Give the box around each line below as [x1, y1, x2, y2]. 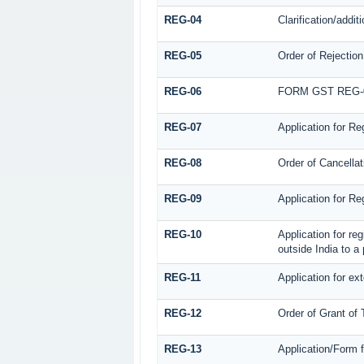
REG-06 [163, 84, 201, 97]
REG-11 [163, 271, 201, 284]
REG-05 [163, 49, 201, 62]
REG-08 [163, 156, 201, 169]
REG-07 [163, 120, 201, 133]
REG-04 [163, 13, 201, 26]
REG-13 [163, 342, 201, 355]
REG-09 [163, 192, 201, 205]
